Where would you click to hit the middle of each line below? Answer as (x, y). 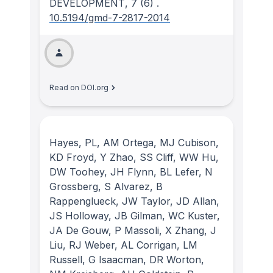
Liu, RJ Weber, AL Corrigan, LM (123, 245)
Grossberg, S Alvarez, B (106, 187)
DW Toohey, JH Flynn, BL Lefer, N (131, 172)
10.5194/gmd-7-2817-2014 (110, 18)
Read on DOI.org (79, 88)
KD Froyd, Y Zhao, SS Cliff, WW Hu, (134, 158)
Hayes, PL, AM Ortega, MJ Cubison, (134, 143)
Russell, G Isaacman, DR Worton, (127, 260)
